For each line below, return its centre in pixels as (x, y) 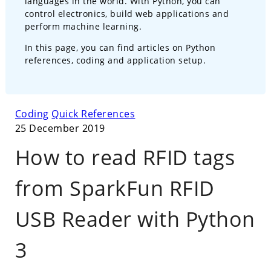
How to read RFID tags (125, 157)
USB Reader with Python (135, 219)
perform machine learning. (83, 26)
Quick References (93, 113)
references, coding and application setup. (115, 60)
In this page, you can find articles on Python (120, 47)
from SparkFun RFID (115, 188)
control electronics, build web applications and (127, 13)
